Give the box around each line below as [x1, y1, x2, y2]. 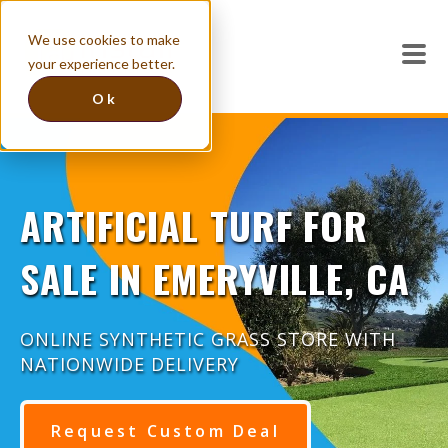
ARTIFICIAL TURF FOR [20, 196, 369, 253]
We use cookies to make [28, 31, 180, 48]
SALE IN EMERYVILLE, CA [20, 249, 410, 306]
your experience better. [28, 55, 175, 72]
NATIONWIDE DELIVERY [20, 352, 239, 377]
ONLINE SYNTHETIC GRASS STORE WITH [20, 327, 396, 352]
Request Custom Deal [51, 419, 280, 442]
